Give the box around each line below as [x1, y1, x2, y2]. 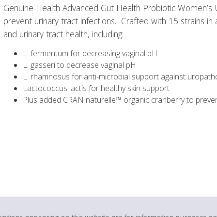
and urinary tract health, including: [3, 28, 124, 40]
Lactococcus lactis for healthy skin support [22, 83, 170, 94]
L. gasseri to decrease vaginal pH [22, 60, 136, 71]
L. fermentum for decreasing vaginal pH [22, 48, 157, 59]
